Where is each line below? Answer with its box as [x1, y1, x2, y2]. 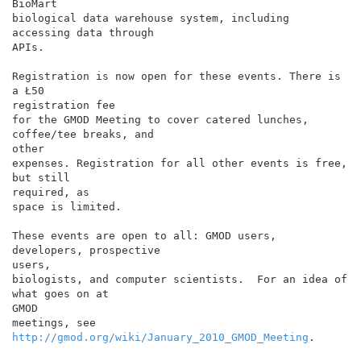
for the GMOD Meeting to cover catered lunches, [12, 113, 309, 126]
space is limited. [12, 200, 122, 213]
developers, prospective [12, 243, 160, 256]
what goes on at [12, 287, 109, 300]
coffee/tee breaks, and [12, 127, 154, 140]
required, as [12, 185, 89, 198]
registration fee [12, 98, 115, 111]
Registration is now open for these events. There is [12, 69, 341, 82]
